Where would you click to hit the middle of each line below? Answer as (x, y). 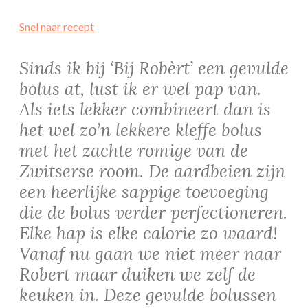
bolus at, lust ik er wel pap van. (140, 88)
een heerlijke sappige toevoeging (144, 191)
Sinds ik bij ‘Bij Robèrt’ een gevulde (154, 68)
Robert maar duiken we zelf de (137, 274)
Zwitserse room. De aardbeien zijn (152, 171)
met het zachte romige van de (134, 150)
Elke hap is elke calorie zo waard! (148, 233)
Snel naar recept (57, 26)
